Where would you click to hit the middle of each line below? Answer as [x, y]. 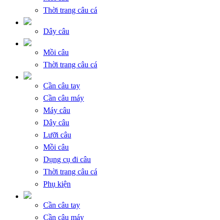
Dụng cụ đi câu [67, 159]
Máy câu [57, 110]
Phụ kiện [57, 184]
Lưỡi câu [57, 135]
